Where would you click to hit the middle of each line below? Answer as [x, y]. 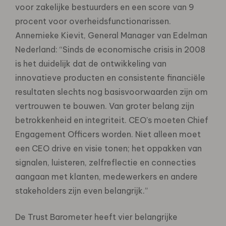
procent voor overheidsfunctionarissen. [93, 21]
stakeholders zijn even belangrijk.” [81, 190]
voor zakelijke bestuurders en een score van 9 [105, 7]
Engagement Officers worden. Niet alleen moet [108, 134]
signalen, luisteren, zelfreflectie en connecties [105, 162]
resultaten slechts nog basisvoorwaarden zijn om [111, 92]
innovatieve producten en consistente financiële [110, 77]
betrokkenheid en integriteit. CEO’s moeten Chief [112, 120]
